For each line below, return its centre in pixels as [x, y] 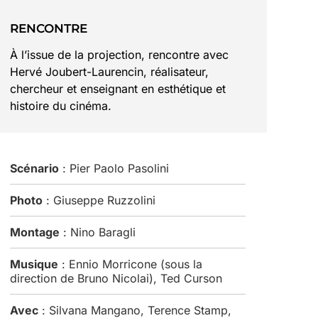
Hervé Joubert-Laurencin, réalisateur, [109, 71]
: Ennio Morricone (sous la [130, 264]
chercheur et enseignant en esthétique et [118, 88]
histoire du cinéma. [61, 105]
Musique [34, 264]
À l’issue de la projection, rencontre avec [119, 54]
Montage [35, 232]
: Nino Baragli [98, 232]
